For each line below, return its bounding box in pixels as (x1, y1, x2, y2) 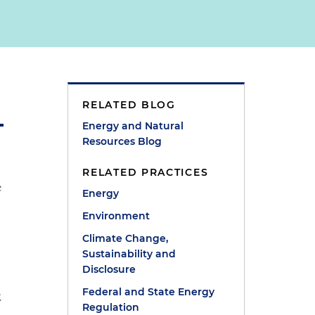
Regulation (82, 301, 140, 314)
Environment (82, 210, 150, 222)
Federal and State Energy (82, 285, 215, 298)
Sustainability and (82, 247, 176, 260)
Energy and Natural (82, 120, 184, 132)
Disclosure (82, 263, 136, 276)
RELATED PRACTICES (82, 166, 209, 179)
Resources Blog (82, 135, 162, 148)
